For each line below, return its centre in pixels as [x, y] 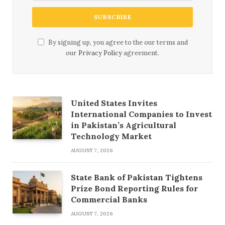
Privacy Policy [100, 53]
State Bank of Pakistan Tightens [137, 178]
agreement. [141, 53]
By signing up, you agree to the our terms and [117, 42]
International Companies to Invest [141, 114]
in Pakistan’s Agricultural [124, 125]
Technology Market [111, 136]
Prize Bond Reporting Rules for [134, 189]
